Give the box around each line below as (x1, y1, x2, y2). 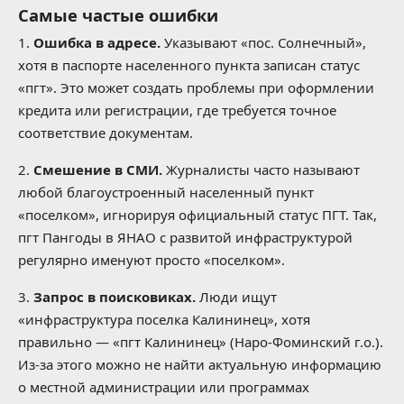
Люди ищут (196, 288, 277, 307)
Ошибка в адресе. (33, 33, 161, 52)
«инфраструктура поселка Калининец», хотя (18, 310, 310, 329)
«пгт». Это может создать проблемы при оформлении (18, 78, 374, 97)
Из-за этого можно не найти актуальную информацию (18, 355, 381, 374)
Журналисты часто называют (162, 161, 360, 179)
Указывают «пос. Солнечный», (161, 33, 366, 52)
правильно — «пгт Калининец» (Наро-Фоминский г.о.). (18, 333, 383, 352)
